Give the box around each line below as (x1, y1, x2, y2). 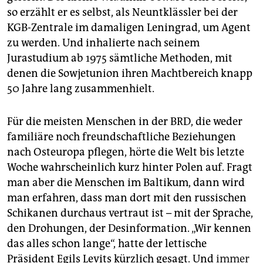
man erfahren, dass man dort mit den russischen (7, 191, 247, 205)
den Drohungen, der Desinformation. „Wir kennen (7, 222, 251, 235)
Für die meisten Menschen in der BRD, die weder (7, 115, 242, 129)
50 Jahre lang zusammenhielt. (7, 82, 154, 96)
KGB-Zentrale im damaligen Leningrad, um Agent (7, 21, 251, 35)
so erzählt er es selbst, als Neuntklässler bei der (7, 6, 238, 19)
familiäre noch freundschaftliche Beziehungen (7, 130, 236, 144)
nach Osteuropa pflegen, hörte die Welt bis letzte (7, 146, 244, 159)
